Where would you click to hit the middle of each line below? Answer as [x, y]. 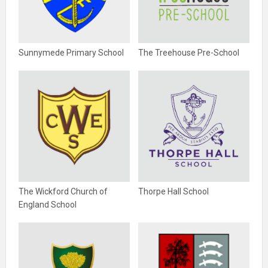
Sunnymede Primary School [71, 53]
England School [48, 205]
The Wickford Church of [63, 191]
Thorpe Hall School [173, 191]
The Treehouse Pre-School [189, 53]
